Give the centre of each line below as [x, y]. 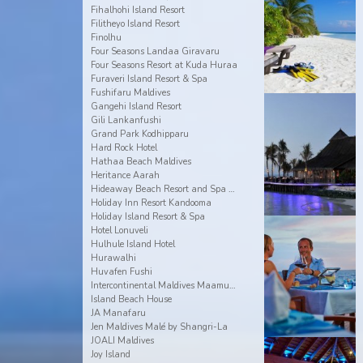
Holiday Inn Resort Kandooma [151, 203]
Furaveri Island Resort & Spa [149, 79]
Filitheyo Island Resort [135, 24]
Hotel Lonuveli [119, 231]
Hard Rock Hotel [124, 148]
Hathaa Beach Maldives [141, 162]
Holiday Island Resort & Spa [147, 217]
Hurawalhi [113, 258]
